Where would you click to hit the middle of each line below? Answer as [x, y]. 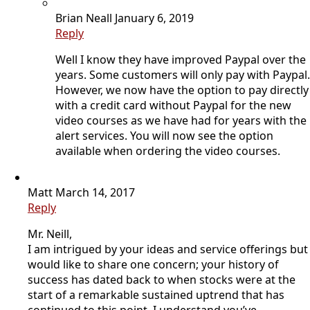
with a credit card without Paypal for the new [173, 105]
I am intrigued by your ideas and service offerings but [168, 249]
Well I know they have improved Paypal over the [181, 59]
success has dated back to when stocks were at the [162, 279]
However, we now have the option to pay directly [182, 90]
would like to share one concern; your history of [153, 264]
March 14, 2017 [95, 192]
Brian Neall [84, 18]
